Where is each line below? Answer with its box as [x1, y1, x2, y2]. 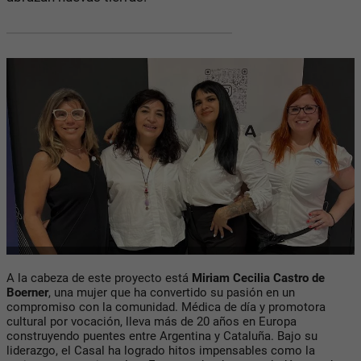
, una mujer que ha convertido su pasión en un [48, 285, 295, 301]
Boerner [6, 285, 48, 301]
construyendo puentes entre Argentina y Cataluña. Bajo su [6, 329, 317, 344]
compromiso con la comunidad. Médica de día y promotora [6, 300, 326, 315]
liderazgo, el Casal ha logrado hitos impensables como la [6, 343, 315, 359]
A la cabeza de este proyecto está [6, 271, 189, 286]
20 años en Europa [197, 314, 297, 330]
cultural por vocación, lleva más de [6, 314, 197, 330]
